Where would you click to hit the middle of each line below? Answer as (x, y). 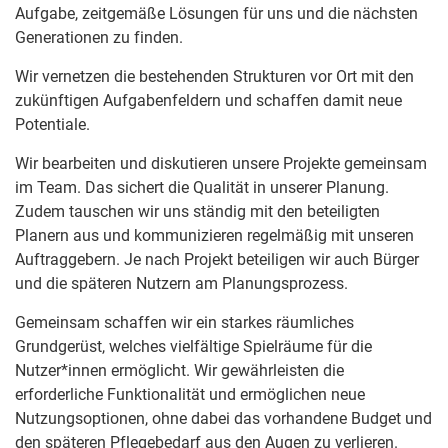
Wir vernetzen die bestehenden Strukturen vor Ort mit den (214, 77)
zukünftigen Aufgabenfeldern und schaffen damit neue (208, 101)
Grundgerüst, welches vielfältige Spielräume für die (193, 347)
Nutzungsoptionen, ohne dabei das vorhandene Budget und (223, 419)
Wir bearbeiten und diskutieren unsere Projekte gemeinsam (221, 164)
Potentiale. (52, 125)
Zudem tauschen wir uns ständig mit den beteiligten (197, 212)
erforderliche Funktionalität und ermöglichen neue (190, 395)
